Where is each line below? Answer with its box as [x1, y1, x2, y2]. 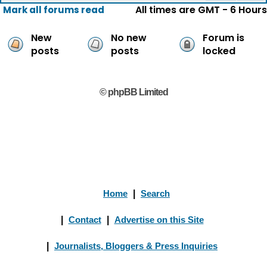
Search [141, 188, 170, 198]
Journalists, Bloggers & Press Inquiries [54, 241, 218, 251]
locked [203, 44, 235, 58]
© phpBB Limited [99, 87, 168, 97]
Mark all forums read [3, 4, 104, 16]
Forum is [203, 31, 244, 45]
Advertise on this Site [114, 215, 204, 225]
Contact [68, 215, 101, 225]
